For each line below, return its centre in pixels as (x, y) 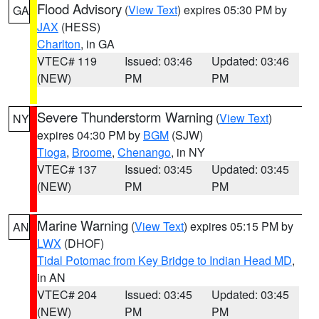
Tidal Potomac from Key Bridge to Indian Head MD (164, 260)
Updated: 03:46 (251, 61)
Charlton (59, 44)
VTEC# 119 (67, 61)
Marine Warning (83, 225)
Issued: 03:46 (158, 61)
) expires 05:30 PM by (232, 10)
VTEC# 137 (67, 169)
